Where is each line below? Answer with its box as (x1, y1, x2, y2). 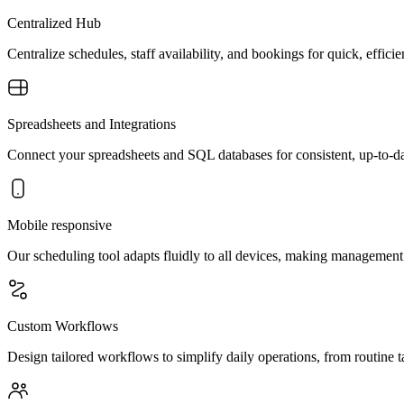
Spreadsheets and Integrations (7, 115, 176, 132)
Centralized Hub (7, 14, 101, 31)
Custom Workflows (7, 317, 118, 334)
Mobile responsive (7, 216, 112, 233)
